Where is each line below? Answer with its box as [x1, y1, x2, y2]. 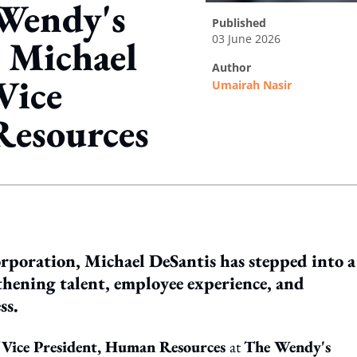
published [219, 15, 266, 30]
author [220, 60, 251, 75]
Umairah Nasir [212, 77, 292, 92]
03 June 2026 [212, 31, 280, 46]
